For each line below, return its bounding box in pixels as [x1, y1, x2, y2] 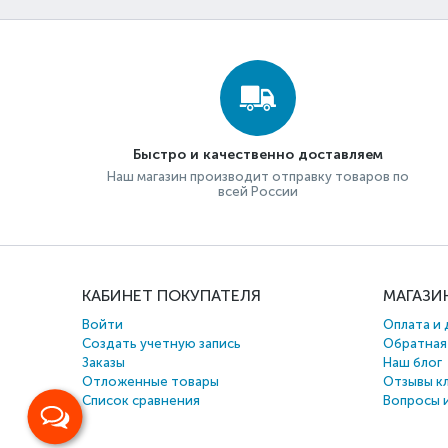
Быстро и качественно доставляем [132, 146, 383, 163]
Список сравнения [82, 393, 200, 408]
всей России [217, 184, 298, 199]
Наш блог [383, 355, 443, 370]
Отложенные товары [82, 374, 219, 389]
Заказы [82, 355, 125, 370]
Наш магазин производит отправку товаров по [106, 169, 409, 184]
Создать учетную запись [82, 336, 241, 351]
